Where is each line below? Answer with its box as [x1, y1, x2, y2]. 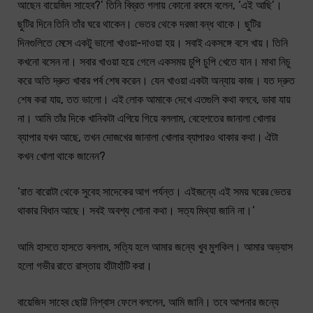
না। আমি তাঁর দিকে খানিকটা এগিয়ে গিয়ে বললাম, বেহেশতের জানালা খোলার [17, 111, 275, 125]
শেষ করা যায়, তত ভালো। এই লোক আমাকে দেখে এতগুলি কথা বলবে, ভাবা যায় [17, 92, 291, 106]
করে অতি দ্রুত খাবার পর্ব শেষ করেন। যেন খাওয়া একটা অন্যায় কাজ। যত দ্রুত [17, 73, 295, 87]
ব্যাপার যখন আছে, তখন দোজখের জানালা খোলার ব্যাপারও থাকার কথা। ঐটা [17, 130, 279, 144]
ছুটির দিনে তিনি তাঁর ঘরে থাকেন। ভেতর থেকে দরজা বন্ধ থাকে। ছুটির [17, 17, 261, 31]
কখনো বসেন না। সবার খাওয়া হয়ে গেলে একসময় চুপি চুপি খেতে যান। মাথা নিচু [17, 54, 291, 68]
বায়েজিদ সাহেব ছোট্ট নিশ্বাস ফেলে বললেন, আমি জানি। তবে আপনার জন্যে [17, 295, 279, 309]
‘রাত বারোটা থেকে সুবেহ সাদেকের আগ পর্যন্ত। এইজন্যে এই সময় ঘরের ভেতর [17, 185, 291, 199]
